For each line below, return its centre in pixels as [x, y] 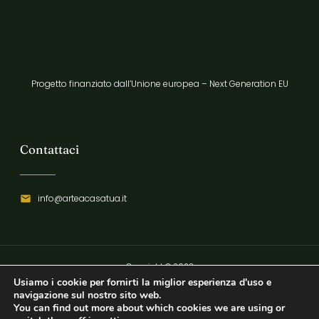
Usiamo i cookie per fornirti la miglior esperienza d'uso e [142, 282]
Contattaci [49, 150]
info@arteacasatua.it [82, 199]
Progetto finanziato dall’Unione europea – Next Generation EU [159, 83]
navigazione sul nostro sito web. [87, 295]
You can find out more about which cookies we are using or [149, 308]
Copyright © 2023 [159, 267]
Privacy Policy [167, 292]
